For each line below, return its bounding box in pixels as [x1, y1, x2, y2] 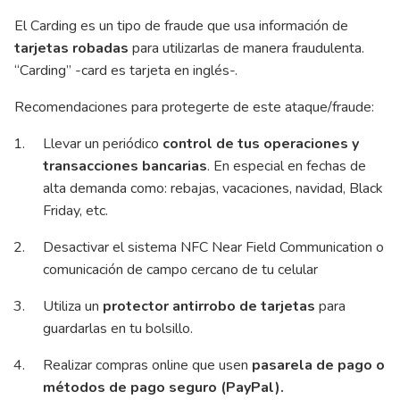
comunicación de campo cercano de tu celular [43, 259, 325, 279]
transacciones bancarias [43, 155, 207, 176]
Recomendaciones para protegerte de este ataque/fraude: [14, 96, 378, 117]
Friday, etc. [43, 200, 112, 221]
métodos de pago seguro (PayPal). [43, 377, 287, 397]
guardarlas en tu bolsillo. [43, 318, 196, 338]
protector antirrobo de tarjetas [103, 296, 315, 316]
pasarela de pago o [252, 354, 385, 375]
